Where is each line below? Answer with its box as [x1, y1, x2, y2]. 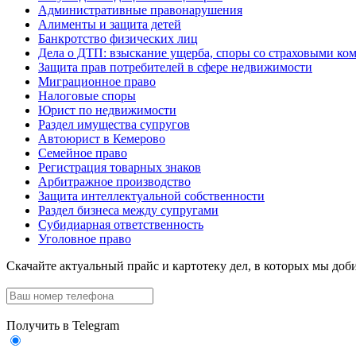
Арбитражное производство [38, 175, 191, 188]
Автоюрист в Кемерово [38, 132, 165, 145]
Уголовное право [38, 232, 131, 246]
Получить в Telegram [6, 319, 119, 332]
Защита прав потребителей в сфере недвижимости [38, 60, 312, 74]
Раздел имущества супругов [38, 118, 190, 131]
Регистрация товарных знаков [38, 161, 201, 174]
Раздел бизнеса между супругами [38, 203, 219, 217]
